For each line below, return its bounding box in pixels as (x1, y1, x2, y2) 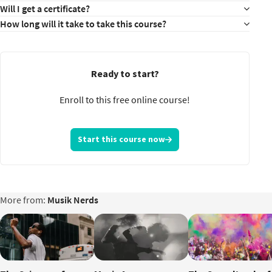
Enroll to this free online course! (59, 93, 191, 106)
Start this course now (78, 134, 166, 145)
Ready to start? (90, 67, 159, 80)
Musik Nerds (47, 193, 98, 206)
